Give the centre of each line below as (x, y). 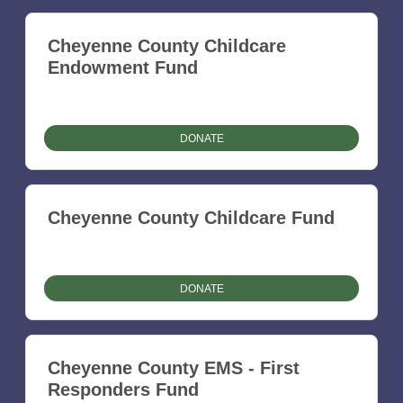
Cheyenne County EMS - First (174, 368)
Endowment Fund (123, 68)
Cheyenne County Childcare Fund (191, 218)
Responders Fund (123, 390)
